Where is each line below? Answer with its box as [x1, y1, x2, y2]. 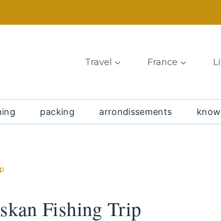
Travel [85, 56, 112, 68]
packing [40, 106, 74, 117]
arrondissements [99, 106, 172, 117]
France [147, 56, 178, 68]
